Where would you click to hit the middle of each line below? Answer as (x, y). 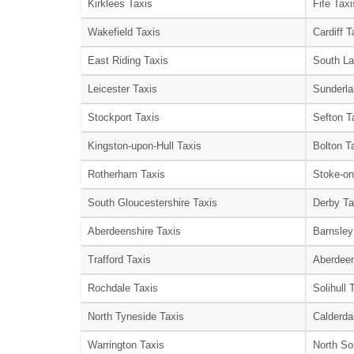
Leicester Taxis (122, 88)
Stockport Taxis (124, 117)
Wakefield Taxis (124, 32)
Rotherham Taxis (126, 174)
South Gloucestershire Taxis (153, 202)
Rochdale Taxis (123, 288)
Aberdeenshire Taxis (134, 231)
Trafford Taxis (119, 259)
